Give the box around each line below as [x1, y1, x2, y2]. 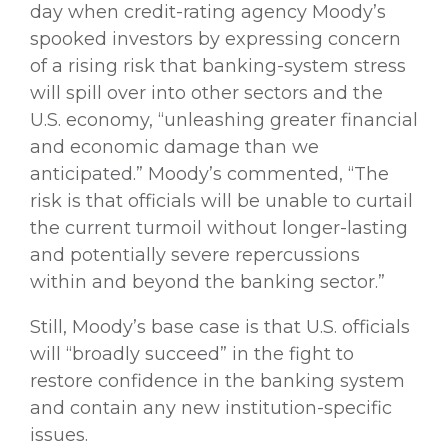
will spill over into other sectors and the [30, 81, 383, 104]
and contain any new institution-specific [30, 396, 392, 419]
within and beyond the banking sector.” [30, 270, 385, 293]
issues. [30, 423, 88, 446]
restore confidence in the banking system [30, 369, 405, 392]
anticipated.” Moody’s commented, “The [30, 162, 389, 185]
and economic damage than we [30, 135, 319, 158]
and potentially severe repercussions [30, 243, 360, 266]
